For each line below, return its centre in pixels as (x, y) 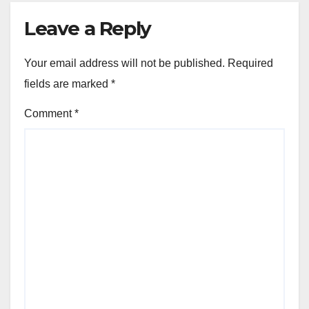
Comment (49, 113)
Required (250, 63)
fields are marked (68, 83)
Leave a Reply (88, 29)
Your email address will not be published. (124, 63)
